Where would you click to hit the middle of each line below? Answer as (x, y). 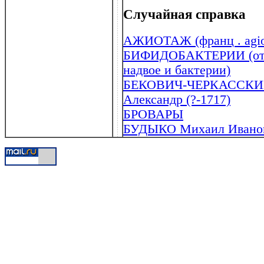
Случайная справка (184, 15)
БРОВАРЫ (153, 114)
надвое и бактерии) (177, 70)
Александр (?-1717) (177, 99)
